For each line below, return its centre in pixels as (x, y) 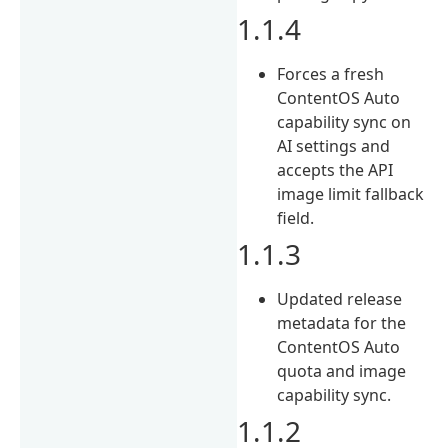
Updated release (340, 298)
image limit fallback (351, 193)
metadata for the (342, 322)
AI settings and (334, 145)
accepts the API (335, 169)
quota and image (342, 370)
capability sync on (344, 121)
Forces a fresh (331, 73)
